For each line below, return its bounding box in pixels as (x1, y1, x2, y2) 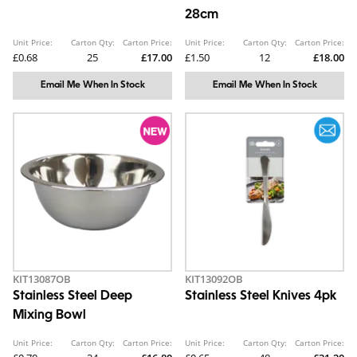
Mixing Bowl (13, 309, 86, 322)
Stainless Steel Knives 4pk (185, 290, 336, 303)
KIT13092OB (185, 272, 243, 286)
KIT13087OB (13, 272, 71, 286)
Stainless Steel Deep (13, 290, 132, 303)
